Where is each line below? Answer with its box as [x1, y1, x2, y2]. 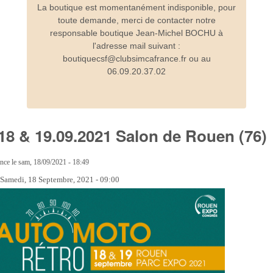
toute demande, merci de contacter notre [57, 15, 216, 25]
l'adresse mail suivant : [93, 40, 180, 51]
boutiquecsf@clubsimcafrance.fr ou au [62, 53, 211, 63]
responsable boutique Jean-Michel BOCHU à [50, 27, 223, 38]
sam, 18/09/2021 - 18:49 [18, 158, 90, 167]
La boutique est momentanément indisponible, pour [37, 2, 236, 12]
